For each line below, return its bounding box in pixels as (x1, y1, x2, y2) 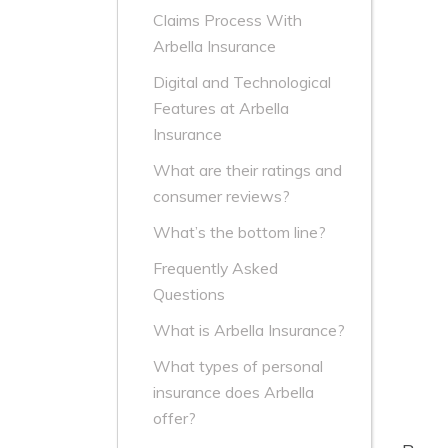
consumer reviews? (153, 186, 290, 207)
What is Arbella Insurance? (153, 320, 345, 341)
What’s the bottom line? (153, 222, 326, 243)
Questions (153, 284, 225, 305)
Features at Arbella (153, 98, 289, 119)
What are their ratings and (153, 160, 342, 181)
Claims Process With (153, 10, 302, 31)
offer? (153, 408, 196, 429)
